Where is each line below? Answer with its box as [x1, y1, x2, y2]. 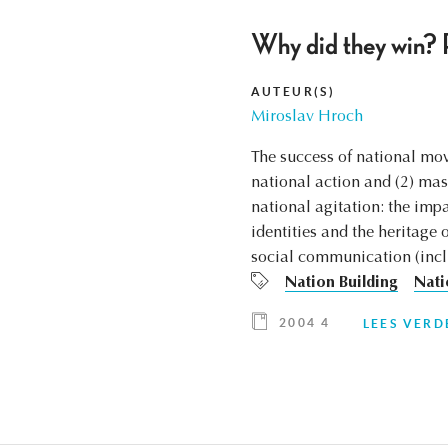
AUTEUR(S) [250, 85, 336, 99]
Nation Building [284, 275, 398, 292]
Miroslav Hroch [250, 109, 363, 126]
